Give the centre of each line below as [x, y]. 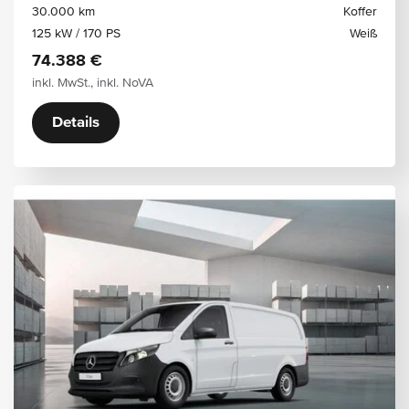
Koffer [360, 12]
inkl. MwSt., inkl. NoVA [93, 83]
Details [76, 123]
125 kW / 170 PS [76, 34]
